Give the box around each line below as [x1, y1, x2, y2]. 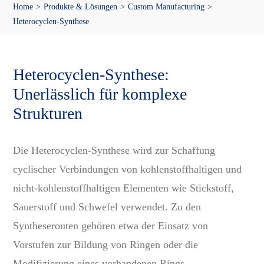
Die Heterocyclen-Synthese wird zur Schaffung [13, 144, 216, 157]
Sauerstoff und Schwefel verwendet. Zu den [13, 201, 202, 213]
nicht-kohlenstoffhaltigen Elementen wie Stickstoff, [13, 182, 235, 194]
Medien [14, 26, 42, 37]
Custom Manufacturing [127, 2, 204, 12]
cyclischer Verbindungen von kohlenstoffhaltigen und [13, 163, 242, 176]
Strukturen [13, 104, 83, 123]
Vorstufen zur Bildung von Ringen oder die [13, 239, 199, 251]
